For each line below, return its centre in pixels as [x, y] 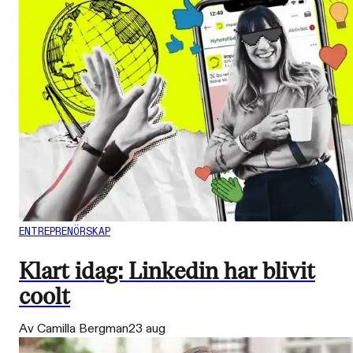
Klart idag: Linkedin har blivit [167, 272]
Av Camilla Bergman [74, 329]
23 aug [147, 329]
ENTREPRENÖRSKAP [65, 232]
